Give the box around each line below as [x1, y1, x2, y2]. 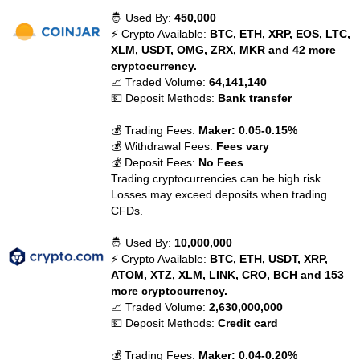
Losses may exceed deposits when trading [111, 188, 328, 201]
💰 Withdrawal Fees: [111, 140, 217, 153]
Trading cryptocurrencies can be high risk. [111, 172, 325, 185]
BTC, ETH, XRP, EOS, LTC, [210, 27, 351, 40]
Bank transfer [218, 92, 292, 104]
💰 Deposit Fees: [111, 156, 199, 169]
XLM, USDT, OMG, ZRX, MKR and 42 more [111, 43, 337, 56]
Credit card [218, 317, 279, 329]
